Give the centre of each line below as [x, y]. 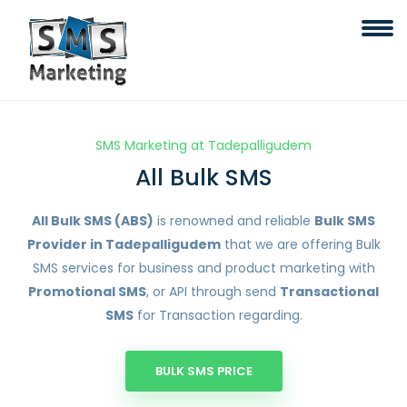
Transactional [329, 292]
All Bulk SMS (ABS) [93, 221]
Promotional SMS [87, 292]
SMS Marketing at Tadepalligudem [203, 145]
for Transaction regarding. [218, 315]
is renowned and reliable [234, 221]
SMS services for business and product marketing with [203, 268]
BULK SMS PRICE [203, 371]
